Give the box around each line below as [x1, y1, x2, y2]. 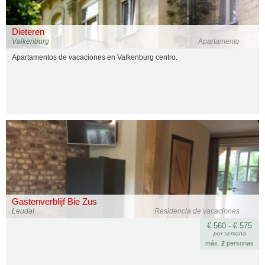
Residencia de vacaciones [154, 207, 240, 215]
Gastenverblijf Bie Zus [12, 196, 97, 206]
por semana [213, 230, 246, 237]
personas [225, 240, 254, 247]
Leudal [12, 207, 34, 215]
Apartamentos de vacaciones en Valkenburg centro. [12, 53, 177, 62]
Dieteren [12, 27, 44, 37]
